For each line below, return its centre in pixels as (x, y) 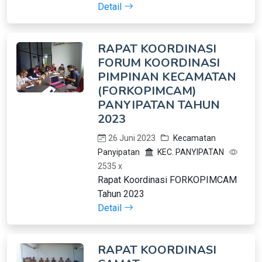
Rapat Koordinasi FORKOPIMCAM (167, 180)
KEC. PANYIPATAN (192, 152)
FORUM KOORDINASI (158, 63)
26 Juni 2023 (134, 138)
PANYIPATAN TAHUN (158, 105)
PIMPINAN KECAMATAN (167, 77)
